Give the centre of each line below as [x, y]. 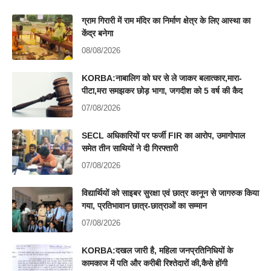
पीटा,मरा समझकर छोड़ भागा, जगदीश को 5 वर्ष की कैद [162, 90]
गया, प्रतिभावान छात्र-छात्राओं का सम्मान [144, 205]
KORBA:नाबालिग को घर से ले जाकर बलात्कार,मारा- [162, 78]
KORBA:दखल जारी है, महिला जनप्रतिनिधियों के [157, 250]
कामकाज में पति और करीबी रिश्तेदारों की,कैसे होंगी [155, 263]
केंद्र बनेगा [97, 33]
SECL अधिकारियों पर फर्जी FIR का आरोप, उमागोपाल [163, 135]
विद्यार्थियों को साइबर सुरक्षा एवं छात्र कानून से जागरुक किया [170, 193]
